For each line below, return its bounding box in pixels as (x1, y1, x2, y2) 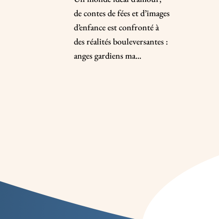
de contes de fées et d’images (73, 7, 170, 19)
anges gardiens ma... (73, 49, 141, 61)
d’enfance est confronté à (73, 21, 159, 33)
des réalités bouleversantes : (73, 35, 168, 47)
